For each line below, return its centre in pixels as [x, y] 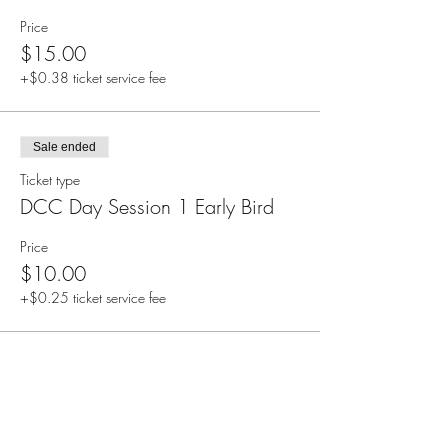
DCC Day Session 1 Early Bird [147, 206]
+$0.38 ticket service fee [93, 77]
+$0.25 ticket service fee [93, 297]
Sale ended [64, 147]
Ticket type [50, 179]
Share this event [82, 433]
